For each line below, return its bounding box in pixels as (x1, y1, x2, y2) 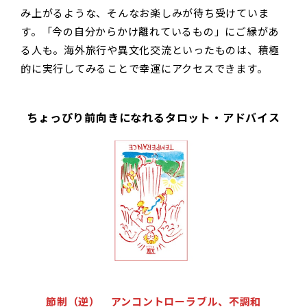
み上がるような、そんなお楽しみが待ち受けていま (21, 5, 269, 21)
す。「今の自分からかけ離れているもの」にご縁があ (21, 24, 279, 39)
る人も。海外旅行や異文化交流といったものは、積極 (21, 42, 280, 58)
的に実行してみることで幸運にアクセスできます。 (21, 61, 268, 76)
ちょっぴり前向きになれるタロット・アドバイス (27, 110, 280, 126)
